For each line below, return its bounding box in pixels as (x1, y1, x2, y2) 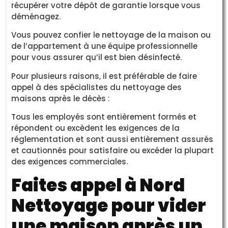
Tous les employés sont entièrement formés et (11, 111, 197, 123)
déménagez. (11, 11, 61, 22)
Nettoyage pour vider (11, 193, 207, 218)
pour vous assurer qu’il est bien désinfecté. (11, 52, 182, 63)
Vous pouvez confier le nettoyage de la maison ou (11, 30, 211, 41)
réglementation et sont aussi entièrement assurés (11, 134, 214, 145)
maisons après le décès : (11, 93, 110, 104)
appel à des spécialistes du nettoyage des (11, 81, 182, 93)
